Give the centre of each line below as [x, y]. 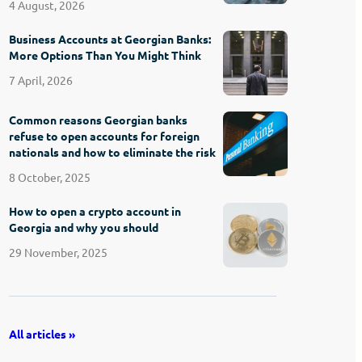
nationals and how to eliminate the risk [113, 152]
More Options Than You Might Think [105, 55]
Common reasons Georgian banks [99, 119]
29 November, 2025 [59, 252]
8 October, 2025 [50, 177]
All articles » [42, 333]
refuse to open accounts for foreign [105, 135]
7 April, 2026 [41, 80]
